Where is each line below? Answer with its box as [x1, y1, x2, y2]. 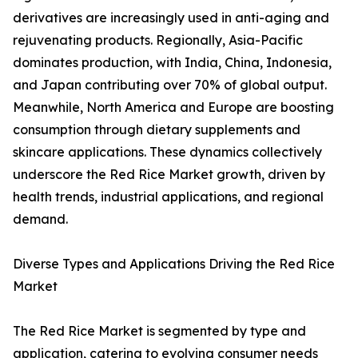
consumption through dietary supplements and [13, 121, 300, 138]
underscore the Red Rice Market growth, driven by [13, 166, 325, 183]
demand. [13, 211, 68, 228]
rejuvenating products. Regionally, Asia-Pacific [13, 32, 303, 49]
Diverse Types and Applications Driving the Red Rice [13, 256, 335, 272]
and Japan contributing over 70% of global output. [13, 77, 327, 93]
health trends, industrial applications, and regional [13, 189, 324, 205]
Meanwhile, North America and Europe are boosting [13, 99, 334, 116]
